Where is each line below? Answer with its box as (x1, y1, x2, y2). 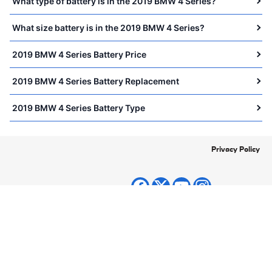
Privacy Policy (211, 144, 260, 154)
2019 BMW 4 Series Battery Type (12, 102, 145, 113)
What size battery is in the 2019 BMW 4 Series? (12, 22, 205, 33)
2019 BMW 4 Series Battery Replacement (12, 75, 179, 86)
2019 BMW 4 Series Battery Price (12, 49, 146, 59)
